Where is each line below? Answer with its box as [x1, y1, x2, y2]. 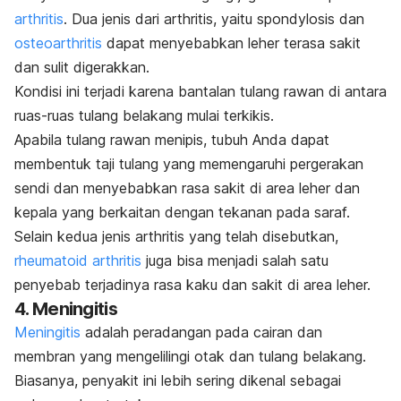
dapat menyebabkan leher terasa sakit [102, 34, 361, 52]
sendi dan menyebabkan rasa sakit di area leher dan [14, 179, 360, 197]
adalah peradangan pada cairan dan [81, 323, 322, 341]
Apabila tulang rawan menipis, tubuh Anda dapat [14, 131, 329, 149]
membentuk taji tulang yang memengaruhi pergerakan [14, 155, 363, 173]
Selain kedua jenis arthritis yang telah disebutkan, [14, 227, 338, 245]
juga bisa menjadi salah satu [141, 252, 328, 269]
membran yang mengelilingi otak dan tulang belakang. [14, 347, 366, 365]
